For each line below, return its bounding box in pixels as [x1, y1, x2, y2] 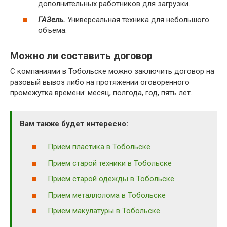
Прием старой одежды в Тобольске [48, 174, 174, 184]
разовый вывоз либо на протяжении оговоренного [10, 77, 190, 87]
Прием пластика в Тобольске [48, 142, 150, 152]
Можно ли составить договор [10, 50, 153, 62]
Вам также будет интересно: [20, 119, 128, 128]
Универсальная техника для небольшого [65, 15, 209, 24]
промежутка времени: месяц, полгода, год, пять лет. [10, 88, 192, 97]
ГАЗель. [38, 15, 65, 24]
